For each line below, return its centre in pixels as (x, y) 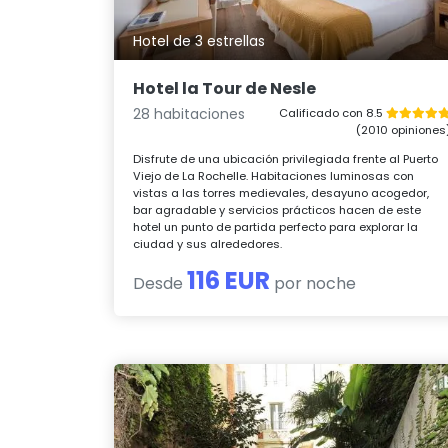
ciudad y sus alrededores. (208, 244)
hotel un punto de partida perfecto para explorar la (276, 227)
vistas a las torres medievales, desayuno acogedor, (281, 193)
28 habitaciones (189, 114)
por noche (313, 284)
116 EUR (229, 281)
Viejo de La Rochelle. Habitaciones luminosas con (274, 176)
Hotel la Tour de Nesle (225, 89)
